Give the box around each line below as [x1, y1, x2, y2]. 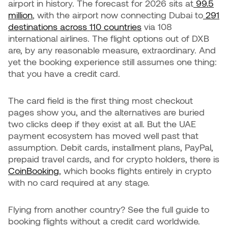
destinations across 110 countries [8, 21, 141, 32]
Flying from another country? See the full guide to [8, 204, 209, 215]
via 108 [141, 21, 172, 32]
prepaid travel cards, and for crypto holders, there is [8, 153, 219, 164]
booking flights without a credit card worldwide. [8, 215, 200, 226]
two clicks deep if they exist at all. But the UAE [8, 118, 196, 129]
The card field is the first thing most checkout [8, 95, 193, 106]
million [8, 9, 33, 20]
